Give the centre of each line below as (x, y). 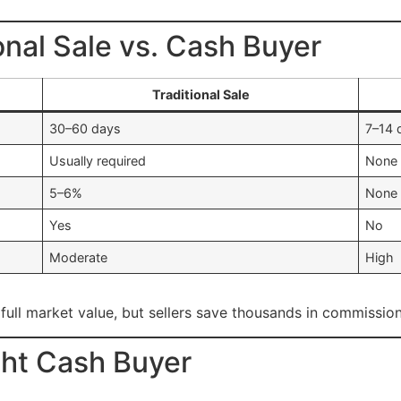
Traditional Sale (200, 95)
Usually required (98, 161)
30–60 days (85, 129)
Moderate (79, 258)
